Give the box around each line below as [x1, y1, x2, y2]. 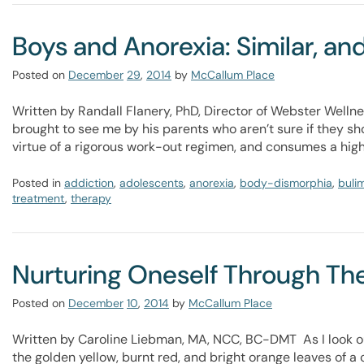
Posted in [12, 175, 64, 190]
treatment [12, 191, 65, 206]
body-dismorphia [240, 175, 332, 190]
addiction [64, 175, 114, 190]
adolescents [119, 175, 184, 190]
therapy [71, 191, 111, 206]
